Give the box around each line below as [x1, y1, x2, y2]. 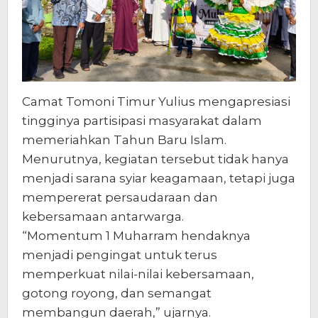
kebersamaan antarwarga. [22, 209, 184, 224]
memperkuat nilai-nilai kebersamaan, [22, 266, 254, 281]
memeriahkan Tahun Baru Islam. [22, 132, 226, 147]
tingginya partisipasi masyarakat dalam [22, 113, 262, 128]
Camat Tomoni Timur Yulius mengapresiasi [22, 94, 290, 109]
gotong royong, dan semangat [22, 285, 212, 300]
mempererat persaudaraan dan [22, 190, 218, 204]
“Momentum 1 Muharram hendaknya [22, 228, 251, 243]
